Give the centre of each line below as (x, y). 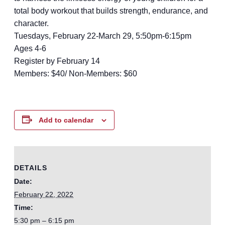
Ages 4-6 (30, 48)
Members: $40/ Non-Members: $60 (76, 73)
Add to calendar (66, 120)
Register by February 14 (57, 61)
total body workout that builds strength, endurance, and (111, 11)
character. (31, 23)
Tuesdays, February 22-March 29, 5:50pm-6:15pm (103, 36)
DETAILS (31, 168)
